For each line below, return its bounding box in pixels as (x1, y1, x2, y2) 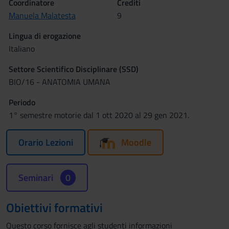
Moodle (121, 135, 151, 149)
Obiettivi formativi (6, 198, 103, 217)
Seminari (18, 171, 55, 185)
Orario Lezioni (18, 135, 73, 149)
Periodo (9, 96, 35, 108)
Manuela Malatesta (9, 9, 76, 21)
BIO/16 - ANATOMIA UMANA (9, 76, 110, 88)
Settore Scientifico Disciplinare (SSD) (9, 63, 139, 75)
